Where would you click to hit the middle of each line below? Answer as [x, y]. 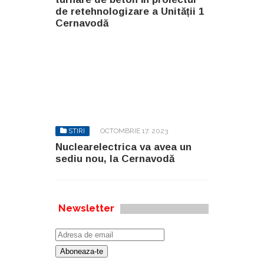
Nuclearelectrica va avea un [123, 147]
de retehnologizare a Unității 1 [130, 11]
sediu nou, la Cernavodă [115, 159]
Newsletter [86, 208]
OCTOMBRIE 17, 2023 [134, 131]
